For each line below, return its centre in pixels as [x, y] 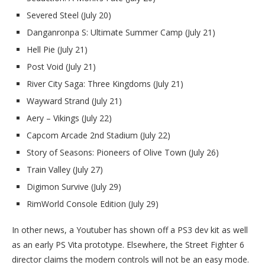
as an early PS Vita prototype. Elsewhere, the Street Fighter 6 [128, 244]
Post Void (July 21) [61, 66]
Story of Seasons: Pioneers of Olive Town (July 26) [123, 152]
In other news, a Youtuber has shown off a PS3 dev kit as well [130, 230]
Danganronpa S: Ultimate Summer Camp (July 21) [121, 32]
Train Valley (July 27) [65, 169]
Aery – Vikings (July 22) [69, 118]
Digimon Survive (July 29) [74, 186]
